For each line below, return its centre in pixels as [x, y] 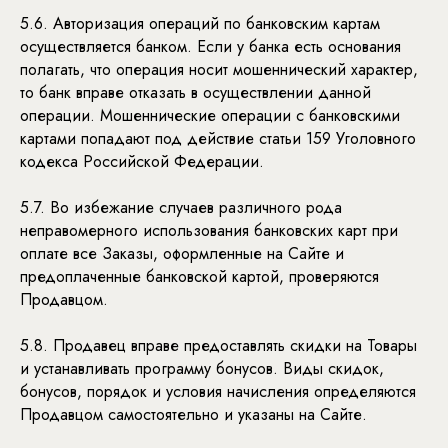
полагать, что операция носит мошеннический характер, [219, 69]
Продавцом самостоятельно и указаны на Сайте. [193, 414]
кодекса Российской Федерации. [142, 161]
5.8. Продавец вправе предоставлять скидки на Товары [218, 345]
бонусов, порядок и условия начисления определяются [218, 391]
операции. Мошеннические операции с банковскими [210, 115]
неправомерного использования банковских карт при [209, 230]
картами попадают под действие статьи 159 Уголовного [218, 138]
